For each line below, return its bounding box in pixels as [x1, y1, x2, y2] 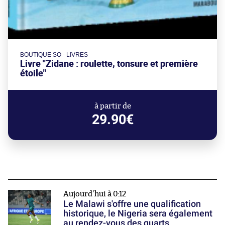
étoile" [20, 67, 46, 79]
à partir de [94, 102, 131, 110]
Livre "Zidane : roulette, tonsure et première [20, 57, 198, 69]
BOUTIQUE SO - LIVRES [20, 51, 88, 58]
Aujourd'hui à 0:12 [63, 190, 126, 198]
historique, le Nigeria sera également [63, 207, 212, 218]
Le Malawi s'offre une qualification [63, 198, 201, 209]
